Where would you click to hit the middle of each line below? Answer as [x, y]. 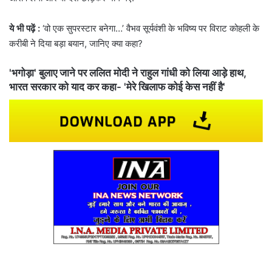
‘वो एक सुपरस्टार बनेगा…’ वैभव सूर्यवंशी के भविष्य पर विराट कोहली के [151, 29]
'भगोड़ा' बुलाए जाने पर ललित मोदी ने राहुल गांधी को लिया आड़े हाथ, [128, 73]
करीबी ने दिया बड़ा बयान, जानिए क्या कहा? [76, 44]
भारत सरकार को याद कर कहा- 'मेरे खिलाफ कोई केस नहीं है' [117, 87]
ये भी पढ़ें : [26, 29]
